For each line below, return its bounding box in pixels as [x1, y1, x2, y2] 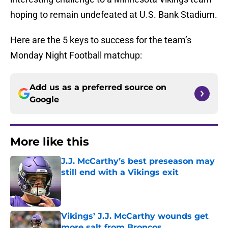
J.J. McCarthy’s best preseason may [61, 156, 215, 166]
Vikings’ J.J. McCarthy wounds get [61, 211, 209, 221]
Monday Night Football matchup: [10, 50, 142, 61]
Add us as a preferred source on [30, 82, 166, 93]
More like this [10, 135, 89, 149]
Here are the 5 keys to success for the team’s [10, 35, 191, 46]
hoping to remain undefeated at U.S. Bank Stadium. [10, 9, 217, 20]
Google [30, 95, 59, 105]
